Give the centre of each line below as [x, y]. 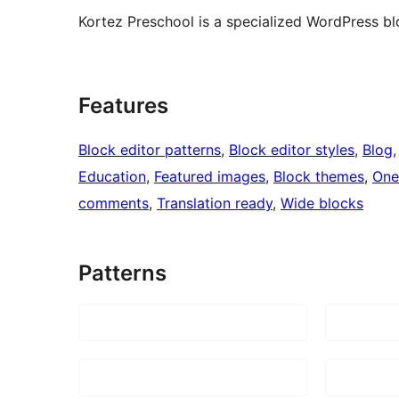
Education [112, 176]
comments [114, 203]
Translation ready [215, 203]
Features [123, 105]
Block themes [319, 176]
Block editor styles [292, 149]
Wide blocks [322, 203]
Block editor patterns [150, 149]
